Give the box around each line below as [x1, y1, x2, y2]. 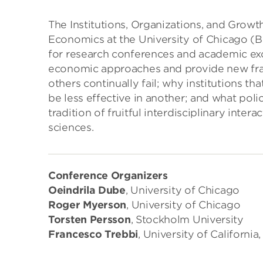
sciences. [48, 122, 94, 133]
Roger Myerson [48, 199, 127, 211]
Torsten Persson [48, 214, 131, 225]
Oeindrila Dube [48, 184, 126, 196]
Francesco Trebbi [48, 228, 139, 240]
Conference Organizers [48, 170, 168, 181]
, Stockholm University [130, 214, 244, 225]
